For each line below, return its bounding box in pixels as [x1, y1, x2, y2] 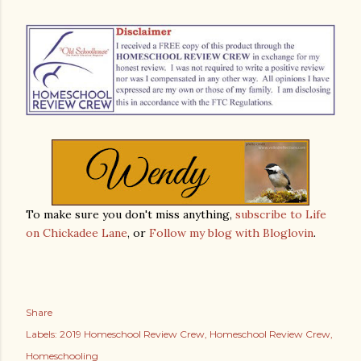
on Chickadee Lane [26, 225, 127, 240]
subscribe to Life [235, 206, 326, 222]
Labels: [26, 327, 57, 340]
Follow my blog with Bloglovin [149, 225, 313, 240]
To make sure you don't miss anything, [26, 206, 235, 222]
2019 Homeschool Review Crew [60, 327, 205, 340]
